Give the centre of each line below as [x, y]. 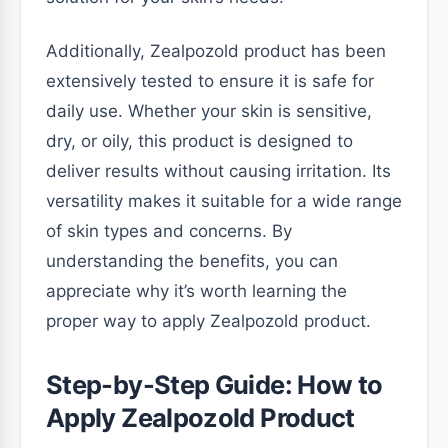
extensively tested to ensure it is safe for [210, 81]
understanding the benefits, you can [192, 261]
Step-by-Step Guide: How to [214, 384]
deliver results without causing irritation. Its [218, 171]
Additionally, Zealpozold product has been [216, 51]
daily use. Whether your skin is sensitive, [209, 111]
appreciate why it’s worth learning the [196, 291]
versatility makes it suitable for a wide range [224, 201]
